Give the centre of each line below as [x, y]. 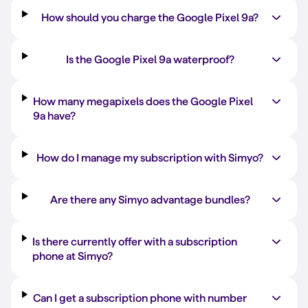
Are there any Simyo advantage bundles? [150, 200]
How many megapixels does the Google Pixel [143, 101]
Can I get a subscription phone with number [140, 298]
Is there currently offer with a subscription [135, 242]
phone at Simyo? [73, 256]
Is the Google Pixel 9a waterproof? [150, 59]
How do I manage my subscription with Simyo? [150, 158]
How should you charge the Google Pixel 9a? [150, 18]
